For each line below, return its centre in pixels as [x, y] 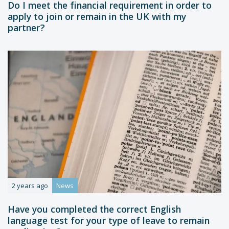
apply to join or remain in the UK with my [97, 18]
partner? [26, 29]
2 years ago [30, 185]
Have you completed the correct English [94, 211]
